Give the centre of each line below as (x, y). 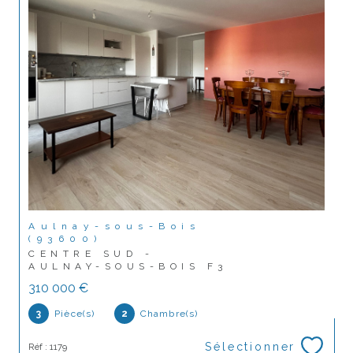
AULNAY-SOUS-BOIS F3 (128, 267)
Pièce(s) (74, 314)
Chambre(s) (169, 314)
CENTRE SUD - (91, 254)
